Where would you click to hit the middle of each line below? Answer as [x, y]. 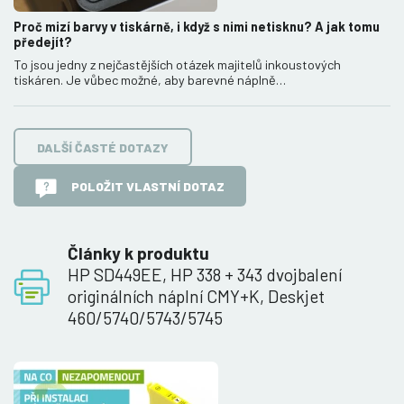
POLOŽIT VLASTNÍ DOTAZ [148, 186]
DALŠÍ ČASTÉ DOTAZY [103, 147]
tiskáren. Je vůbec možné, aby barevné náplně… [150, 80]
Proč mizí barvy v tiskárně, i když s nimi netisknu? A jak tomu [197, 27]
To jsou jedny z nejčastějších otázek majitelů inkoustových [177, 65]
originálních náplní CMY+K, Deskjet [196, 296]
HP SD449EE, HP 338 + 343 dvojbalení [205, 274]
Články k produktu [138, 252]
